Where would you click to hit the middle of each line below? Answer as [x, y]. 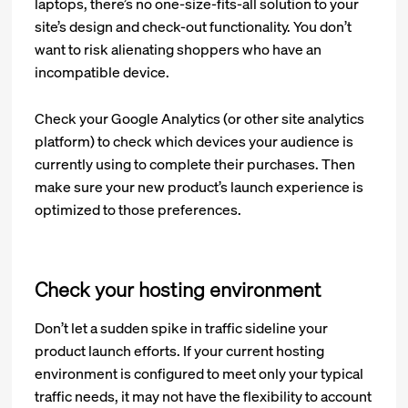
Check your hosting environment [178, 290]
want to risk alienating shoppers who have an [178, 50]
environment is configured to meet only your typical [199, 374]
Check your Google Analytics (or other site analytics [200, 119]
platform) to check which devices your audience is [194, 142]
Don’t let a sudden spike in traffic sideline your [182, 328]
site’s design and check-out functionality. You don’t [194, 27]
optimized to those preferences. [138, 210]
